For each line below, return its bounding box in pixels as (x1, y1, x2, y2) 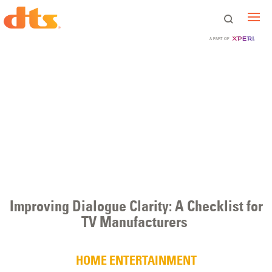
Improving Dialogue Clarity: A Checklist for (9, 197, 263, 215)
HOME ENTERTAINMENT (75, 253, 197, 268)
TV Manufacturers (81, 213, 191, 231)
